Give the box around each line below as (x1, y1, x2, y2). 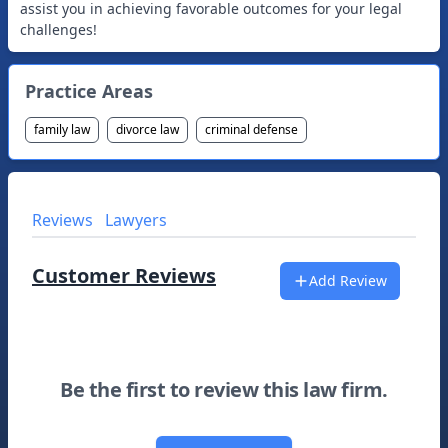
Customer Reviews (32, 262, 216, 289)
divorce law (116, 121, 179, 138)
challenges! (20, 20, 97, 39)
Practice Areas (25, 79, 153, 103)
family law (34, 121, 90, 138)
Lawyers (105, 209, 167, 231)
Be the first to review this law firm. (60, 376, 388, 403)
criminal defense (205, 121, 298, 138)
